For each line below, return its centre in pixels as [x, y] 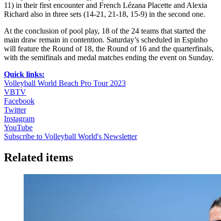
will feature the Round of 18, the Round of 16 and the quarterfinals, [109, 48]
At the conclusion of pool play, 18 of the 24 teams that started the [105, 31]
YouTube [18, 127]
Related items [38, 157]
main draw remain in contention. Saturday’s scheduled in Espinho [106, 39]
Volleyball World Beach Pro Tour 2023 [65, 83]
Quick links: [24, 74]
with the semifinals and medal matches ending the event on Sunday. [109, 57]
